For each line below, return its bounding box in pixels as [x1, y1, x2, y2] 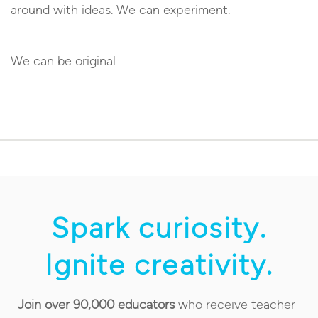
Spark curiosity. [51, 210, 267, 245]
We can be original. [11, 53, 118, 69]
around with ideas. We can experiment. [11, 1, 230, 18]
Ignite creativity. [44, 247, 274, 282]
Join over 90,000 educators [17, 296, 175, 312]
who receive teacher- [174, 296, 301, 312]
